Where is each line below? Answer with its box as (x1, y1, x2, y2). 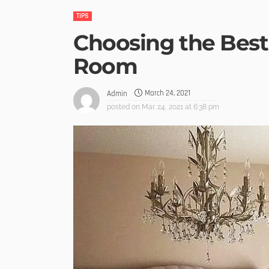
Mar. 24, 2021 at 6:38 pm (142, 102, 219, 111)
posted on (107, 102, 140, 111)
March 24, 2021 (145, 88, 190, 98)
